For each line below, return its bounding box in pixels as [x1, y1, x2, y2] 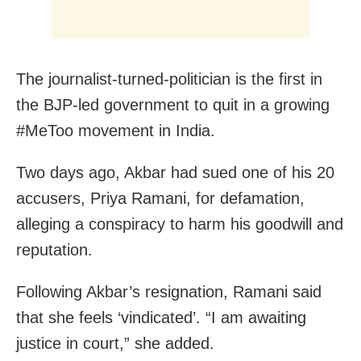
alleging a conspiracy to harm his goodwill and [16, 214, 343, 233]
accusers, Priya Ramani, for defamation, [16, 189, 305, 207]
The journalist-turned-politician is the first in [16, 69, 322, 88]
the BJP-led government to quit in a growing [16, 95, 330, 114]
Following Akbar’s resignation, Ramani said [16, 282, 322, 301]
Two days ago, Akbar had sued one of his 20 [16, 163, 334, 181]
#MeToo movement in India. [16, 121, 215, 139]
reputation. [16, 240, 93, 259]
